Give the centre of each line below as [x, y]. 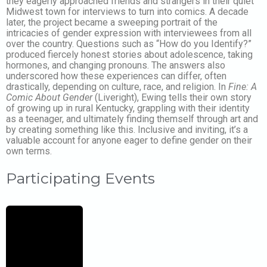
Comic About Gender [49, 97]
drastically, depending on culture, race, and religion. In [117, 86]
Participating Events [80, 178]
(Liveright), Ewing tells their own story [172, 97]
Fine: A [243, 86]
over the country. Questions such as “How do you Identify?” [129, 44]
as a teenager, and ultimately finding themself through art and [132, 119]
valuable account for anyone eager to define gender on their [129, 140]
